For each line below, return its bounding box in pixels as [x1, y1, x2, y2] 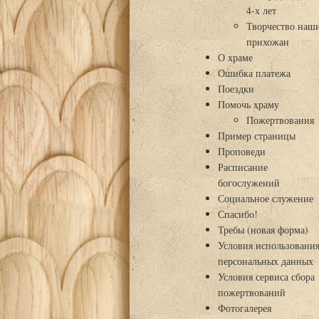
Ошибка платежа [218, 66, 291, 80]
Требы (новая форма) [218, 223, 309, 236]
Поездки [218, 82, 255, 95]
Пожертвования [246, 113, 315, 127]
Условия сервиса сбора [218, 270, 315, 283]
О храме [218, 51, 253, 64]
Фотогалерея [218, 301, 272, 315]
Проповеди [218, 145, 266, 158]
